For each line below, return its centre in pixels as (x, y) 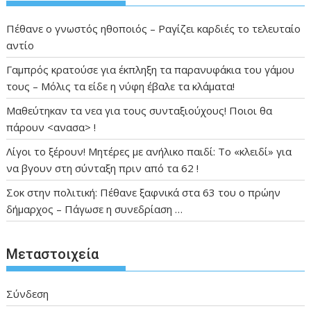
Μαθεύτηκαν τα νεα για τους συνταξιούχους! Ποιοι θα (140, 111)
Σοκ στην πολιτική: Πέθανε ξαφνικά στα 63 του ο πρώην (144, 193)
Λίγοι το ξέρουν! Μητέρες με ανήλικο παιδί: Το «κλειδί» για (149, 152)
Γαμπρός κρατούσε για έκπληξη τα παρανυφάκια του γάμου (151, 70)
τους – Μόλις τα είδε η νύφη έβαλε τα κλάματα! (121, 86)
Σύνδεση (28, 293)
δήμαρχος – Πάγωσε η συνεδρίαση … (95, 209)
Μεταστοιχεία (53, 254)
